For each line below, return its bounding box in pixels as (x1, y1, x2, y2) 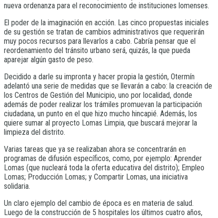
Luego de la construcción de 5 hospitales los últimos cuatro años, (4, 207, 202, 217)
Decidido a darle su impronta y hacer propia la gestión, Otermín (4, 72, 195, 81)
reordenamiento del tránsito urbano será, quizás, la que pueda (4, 45, 190, 55)
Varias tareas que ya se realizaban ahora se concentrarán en (4, 144, 186, 154)
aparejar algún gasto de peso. (4, 54, 93, 64)
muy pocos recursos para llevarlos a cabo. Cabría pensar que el (4, 36, 196, 46)
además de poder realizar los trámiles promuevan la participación (4, 99, 202, 109)
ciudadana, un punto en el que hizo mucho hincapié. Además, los (4, 109, 197, 118)
